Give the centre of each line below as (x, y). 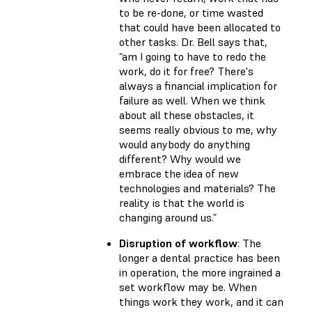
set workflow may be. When (188, 287)
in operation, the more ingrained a (200, 272)
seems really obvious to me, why (198, 129)
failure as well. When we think (192, 100)
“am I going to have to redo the (193, 56)
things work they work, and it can (201, 301)
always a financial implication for (198, 85)
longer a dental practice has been (200, 257)
